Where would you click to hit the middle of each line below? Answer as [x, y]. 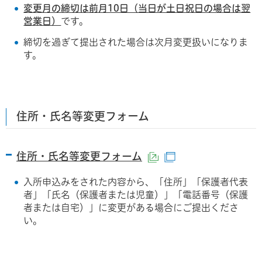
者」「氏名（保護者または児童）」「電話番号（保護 [136, 194]
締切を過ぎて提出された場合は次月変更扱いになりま [136, 42]
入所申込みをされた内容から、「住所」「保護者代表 [136, 182]
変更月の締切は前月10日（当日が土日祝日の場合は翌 [137, 8]
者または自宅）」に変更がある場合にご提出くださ [131, 207]
